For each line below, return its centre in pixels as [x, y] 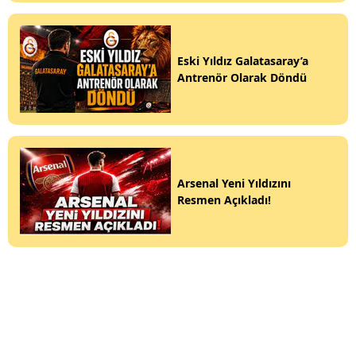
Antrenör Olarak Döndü [242, 78]
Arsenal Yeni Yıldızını [234, 184]
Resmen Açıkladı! [224, 200]
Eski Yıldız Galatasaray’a [243, 61]
